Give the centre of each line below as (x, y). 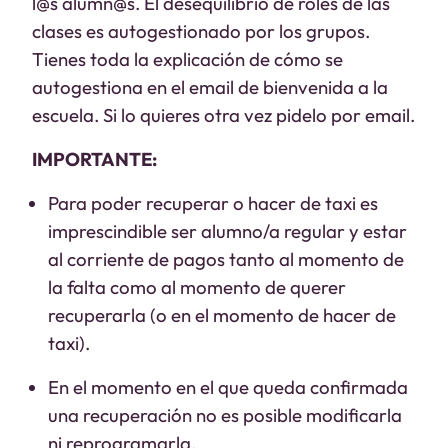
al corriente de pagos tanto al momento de (226, 259)
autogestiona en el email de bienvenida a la (210, 87)
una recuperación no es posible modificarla (225, 415)
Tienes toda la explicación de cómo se (187, 59)
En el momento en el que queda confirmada (228, 387)
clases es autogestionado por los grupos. (201, 31)
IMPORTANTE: (94, 159)
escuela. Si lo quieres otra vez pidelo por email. (223, 115)
